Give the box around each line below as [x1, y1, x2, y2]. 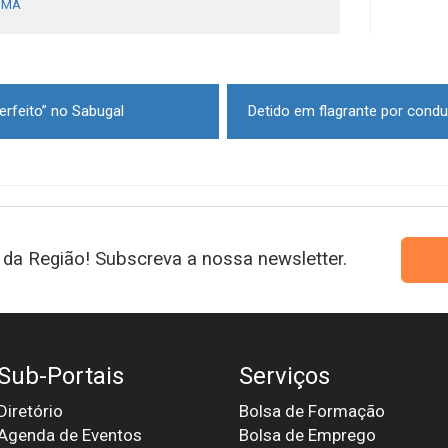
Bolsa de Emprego [239, 424, 376, 445]
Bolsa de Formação [239, 400, 385, 421]
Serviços [239, 361, 330, 390]
